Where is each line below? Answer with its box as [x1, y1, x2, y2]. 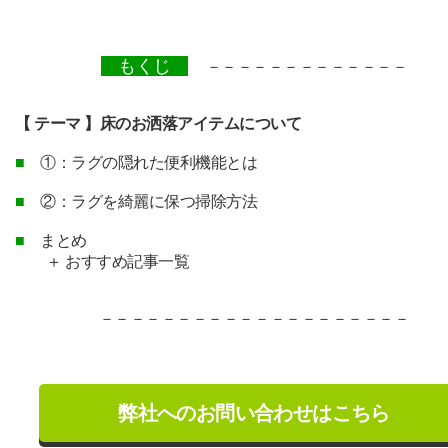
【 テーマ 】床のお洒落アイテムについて [15, 114, 302, 132]
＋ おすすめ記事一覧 [15, 252, 190, 270]
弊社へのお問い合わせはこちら [118, 401, 390, 424]
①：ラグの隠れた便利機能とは [24, 153, 258, 171]
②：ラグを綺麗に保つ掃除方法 [24, 192, 258, 210]
